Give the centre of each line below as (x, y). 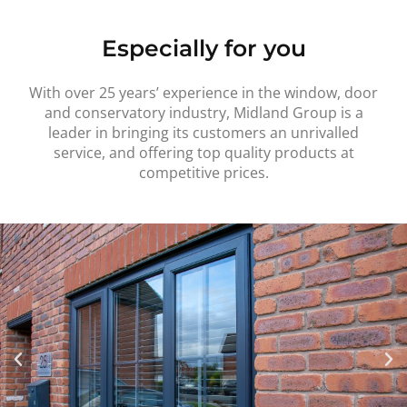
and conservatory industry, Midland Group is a (203, 112)
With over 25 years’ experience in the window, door (203, 92)
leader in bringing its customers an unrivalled (203, 132)
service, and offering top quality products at (203, 152)
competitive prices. (203, 172)
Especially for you (203, 48)
